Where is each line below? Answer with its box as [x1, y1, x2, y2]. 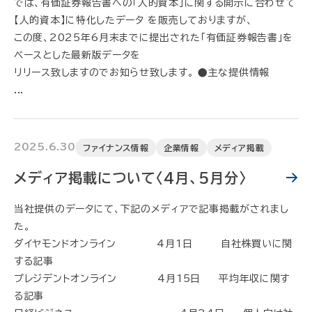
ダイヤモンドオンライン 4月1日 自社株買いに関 [14, 239, 292, 249]
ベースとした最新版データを [14, 50, 141, 60]
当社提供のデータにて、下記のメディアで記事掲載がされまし [14, 204, 289, 214]
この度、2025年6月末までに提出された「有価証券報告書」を [14, 33, 294, 42]
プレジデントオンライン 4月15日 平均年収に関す [14, 274, 290, 283]
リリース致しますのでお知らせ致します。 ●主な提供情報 [14, 68, 270, 77]
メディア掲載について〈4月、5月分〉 [14, 171, 247, 185]
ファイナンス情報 [83, 143, 149, 152]
